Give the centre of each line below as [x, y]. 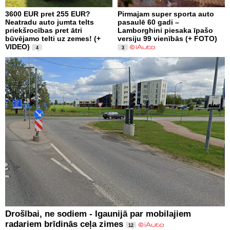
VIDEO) [17, 47]
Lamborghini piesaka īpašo [165, 31]
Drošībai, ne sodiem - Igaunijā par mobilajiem [98, 214]
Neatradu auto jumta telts [50, 22]
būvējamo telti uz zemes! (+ [53, 39]
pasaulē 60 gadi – [148, 22]
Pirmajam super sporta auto [166, 14]
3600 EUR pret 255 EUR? [48, 14]
